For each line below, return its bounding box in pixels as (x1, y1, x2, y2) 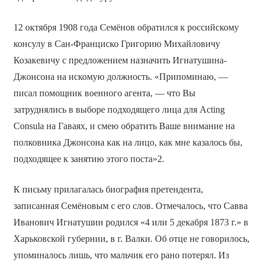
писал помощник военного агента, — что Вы (13, 88, 195, 99)
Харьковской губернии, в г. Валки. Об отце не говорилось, (13, 234, 249, 244)
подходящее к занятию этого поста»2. (13, 154, 164, 164)
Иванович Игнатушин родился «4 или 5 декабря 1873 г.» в (13, 217, 248, 228)
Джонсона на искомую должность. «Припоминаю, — (13, 72, 228, 82)
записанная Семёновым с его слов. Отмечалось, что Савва (13, 201, 248, 211)
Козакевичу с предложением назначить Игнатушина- (13, 55, 227, 66)
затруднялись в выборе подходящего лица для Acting (13, 104, 225, 115)
